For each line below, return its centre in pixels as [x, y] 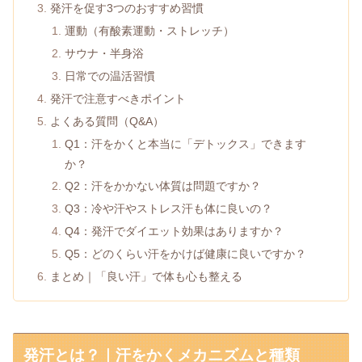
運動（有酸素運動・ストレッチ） [149, 31]
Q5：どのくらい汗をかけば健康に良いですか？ [185, 254]
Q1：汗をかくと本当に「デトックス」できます [185, 143]
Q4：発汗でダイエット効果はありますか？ [174, 232]
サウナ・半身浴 [104, 54]
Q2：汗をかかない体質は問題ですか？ [162, 186]
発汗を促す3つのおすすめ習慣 [127, 8]
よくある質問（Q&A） [107, 121]
